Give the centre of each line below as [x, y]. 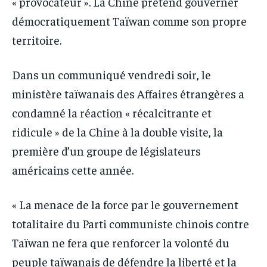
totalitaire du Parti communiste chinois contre [131, 223]
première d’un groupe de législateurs [106, 150]
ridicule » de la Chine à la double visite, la [117, 131]
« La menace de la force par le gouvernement [125, 204]
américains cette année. [73, 169]
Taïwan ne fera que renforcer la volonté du [121, 242]
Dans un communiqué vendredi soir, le [111, 74]
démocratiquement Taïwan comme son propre [129, 20]
